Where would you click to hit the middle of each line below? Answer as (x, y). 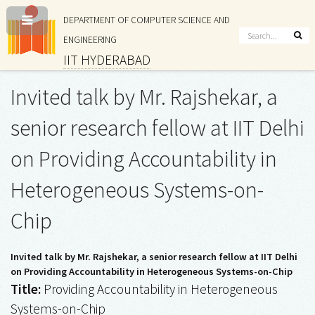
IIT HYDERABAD (107, 60)
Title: (26, 289)
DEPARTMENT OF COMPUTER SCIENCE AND (146, 20)
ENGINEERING (90, 40)
